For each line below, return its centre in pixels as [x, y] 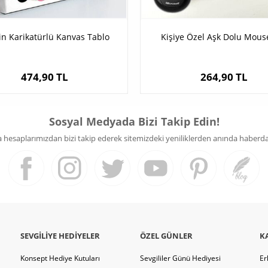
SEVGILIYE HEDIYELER [60, 236]
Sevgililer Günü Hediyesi [180, 258]
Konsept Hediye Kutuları [60, 258]
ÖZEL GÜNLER [166, 236]
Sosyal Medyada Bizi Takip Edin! [134, 122]
